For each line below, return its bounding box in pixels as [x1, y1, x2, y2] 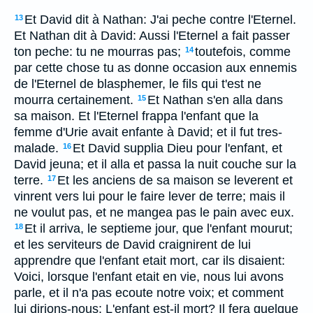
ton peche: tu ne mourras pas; [14, 45, 181, 59]
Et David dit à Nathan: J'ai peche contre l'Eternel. [24, 13, 296, 27]
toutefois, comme [195, 45, 291, 59]
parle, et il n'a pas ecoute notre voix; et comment [14, 286, 284, 300]
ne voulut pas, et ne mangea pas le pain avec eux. [14, 205, 294, 219]
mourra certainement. [14, 93, 133, 107]
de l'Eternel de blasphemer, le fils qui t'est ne [14, 77, 261, 91]
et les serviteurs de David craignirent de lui [14, 238, 251, 252]
